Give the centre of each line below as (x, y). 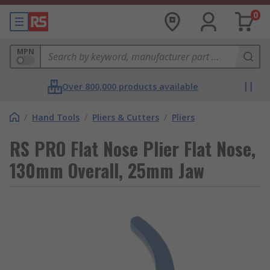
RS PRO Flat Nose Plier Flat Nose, (133, 149)
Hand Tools (56, 117)
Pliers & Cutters (126, 117)
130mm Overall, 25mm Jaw (107, 170)
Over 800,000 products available (130, 86)
